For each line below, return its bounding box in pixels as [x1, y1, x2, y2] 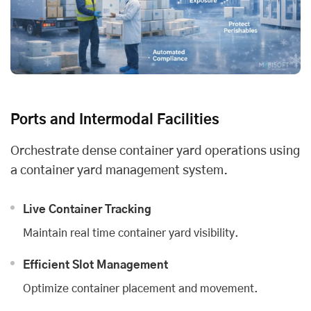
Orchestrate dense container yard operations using [10, 145, 300, 158]
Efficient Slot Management [23, 260, 168, 271]
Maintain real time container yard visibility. [23, 228, 239, 239]
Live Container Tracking [23, 204, 151, 216]
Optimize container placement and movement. [23, 283, 258, 295]
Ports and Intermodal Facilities [10, 113, 219, 128]
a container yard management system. [10, 165, 228, 178]
